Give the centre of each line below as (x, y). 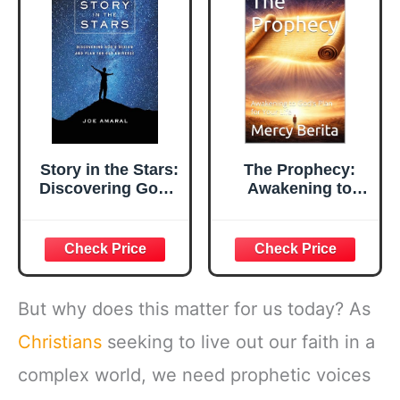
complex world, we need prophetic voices (194, 375)
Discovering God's (109, 188)
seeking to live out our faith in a (238, 342)
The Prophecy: (300, 169)
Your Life (300, 225)
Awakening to (300, 188)
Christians (60, 342)
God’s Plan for (300, 207)
